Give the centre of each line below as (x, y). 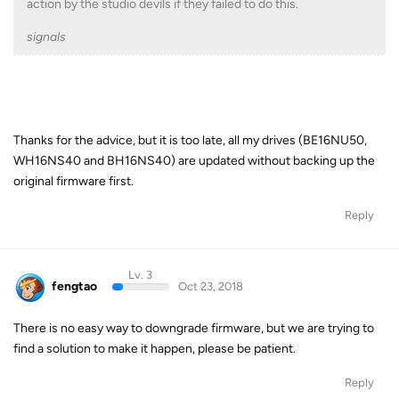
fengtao (74, 286)
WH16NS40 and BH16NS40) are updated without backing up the (194, 161)
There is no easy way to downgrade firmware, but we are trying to (194, 328)
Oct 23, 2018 (210, 286)
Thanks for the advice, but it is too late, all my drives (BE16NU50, (190, 140)
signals (46, 37)
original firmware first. (73, 181)
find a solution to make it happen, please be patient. (155, 348)
